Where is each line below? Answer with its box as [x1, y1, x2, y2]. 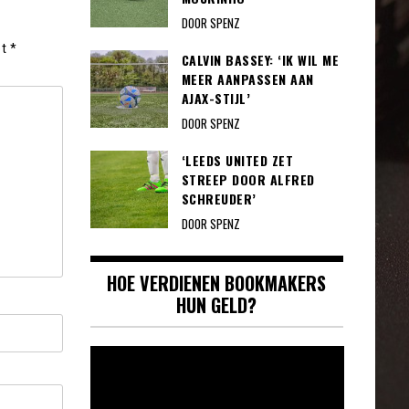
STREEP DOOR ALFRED [181, 169, 315, 189]
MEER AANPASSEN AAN [181, 68, 314, 89]
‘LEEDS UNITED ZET [181, 150, 293, 170]
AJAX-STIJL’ [181, 88, 250, 108]
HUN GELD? [176, 290, 257, 319]
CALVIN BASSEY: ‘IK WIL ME [181, 49, 339, 69]
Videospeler [89, 343, 161, 368]
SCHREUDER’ [181, 188, 257, 208]
